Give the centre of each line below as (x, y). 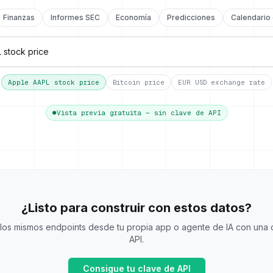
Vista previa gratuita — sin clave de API (139, 113)
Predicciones (191, 17)
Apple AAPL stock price (54, 82)
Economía (133, 17)
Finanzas (19, 17)
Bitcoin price (139, 82)
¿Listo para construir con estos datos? (136, 208)
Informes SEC (75, 17)
